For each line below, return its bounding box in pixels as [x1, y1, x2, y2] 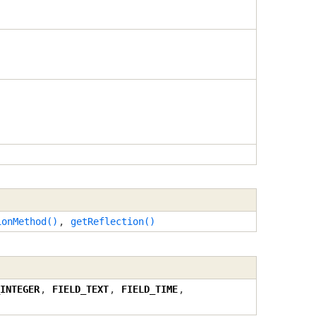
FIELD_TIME [121, 283, 178, 295]
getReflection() [71, 216, 155, 228]
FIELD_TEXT [52, 283, 109, 295]
